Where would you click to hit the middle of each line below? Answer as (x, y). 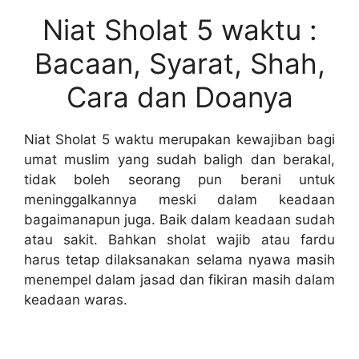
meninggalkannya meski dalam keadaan (179, 199)
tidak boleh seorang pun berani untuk (179, 179)
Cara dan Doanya (179, 97)
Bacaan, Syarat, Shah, (179, 63)
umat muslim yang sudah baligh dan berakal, (179, 159)
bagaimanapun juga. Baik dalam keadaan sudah (179, 219)
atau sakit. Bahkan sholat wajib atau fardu (179, 239)
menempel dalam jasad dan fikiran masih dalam (179, 279)
